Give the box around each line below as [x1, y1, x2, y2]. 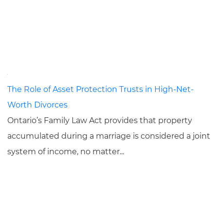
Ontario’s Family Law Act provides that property [7, 116, 192, 125]
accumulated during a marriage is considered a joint [7, 131, 210, 141]
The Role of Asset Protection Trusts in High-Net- [7, 85, 194, 94]
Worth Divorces [7, 100, 68, 109]
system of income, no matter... [7, 147, 124, 156]
